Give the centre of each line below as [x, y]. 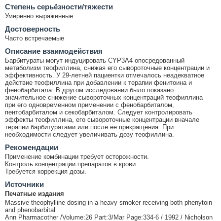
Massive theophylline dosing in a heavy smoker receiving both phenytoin [109, 202]
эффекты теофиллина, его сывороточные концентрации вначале [102, 119]
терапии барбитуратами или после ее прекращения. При [89, 127]
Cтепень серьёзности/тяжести [59, 6]
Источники [24, 184]
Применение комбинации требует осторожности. [77, 156]
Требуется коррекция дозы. [46, 171]
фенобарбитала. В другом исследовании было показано [89, 90]
